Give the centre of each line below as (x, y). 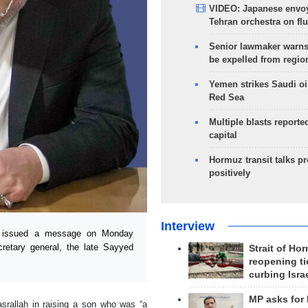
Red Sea (226, 97)
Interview (187, 226)
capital (223, 135)
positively (229, 173)
